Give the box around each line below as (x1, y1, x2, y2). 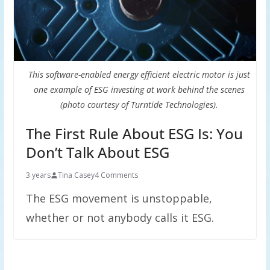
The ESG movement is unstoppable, (25, 191, 212, 206)
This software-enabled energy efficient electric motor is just (28, 69, 251, 81)
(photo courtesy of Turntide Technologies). (60, 99, 219, 111)
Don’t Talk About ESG (25, 142, 169, 163)
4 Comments (94, 170, 138, 181)
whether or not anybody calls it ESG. (25, 210, 214, 225)
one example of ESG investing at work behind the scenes (34, 84, 245, 96)
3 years (25, 170, 51, 181)
